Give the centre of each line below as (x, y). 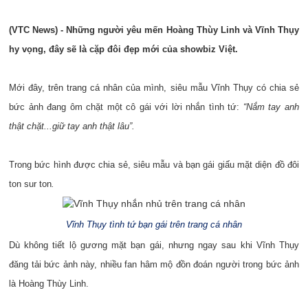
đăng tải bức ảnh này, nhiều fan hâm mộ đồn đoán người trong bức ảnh (154, 264)
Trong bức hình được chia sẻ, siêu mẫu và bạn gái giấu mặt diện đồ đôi (154, 165)
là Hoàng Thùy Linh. (49, 284)
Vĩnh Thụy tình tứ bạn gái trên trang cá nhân (154, 224)
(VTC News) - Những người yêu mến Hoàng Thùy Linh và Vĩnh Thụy (154, 30)
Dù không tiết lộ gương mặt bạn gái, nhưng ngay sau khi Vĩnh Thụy (154, 245)
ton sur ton (30, 184)
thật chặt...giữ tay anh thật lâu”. (72, 126)
